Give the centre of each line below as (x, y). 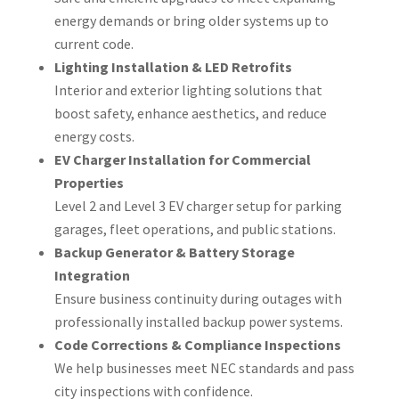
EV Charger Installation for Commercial (182, 159)
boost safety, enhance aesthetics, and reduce (190, 113)
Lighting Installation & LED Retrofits (173, 66)
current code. (94, 43)
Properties (89, 182)
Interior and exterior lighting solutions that (188, 90)
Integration (92, 275)
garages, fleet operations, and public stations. (195, 228)
